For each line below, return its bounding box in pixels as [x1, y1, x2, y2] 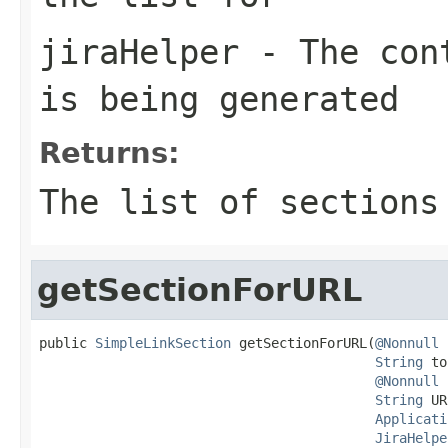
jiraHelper [39, 31, 239, 72]
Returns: [39, 135, 180, 170]
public [39, 334, 95, 351]
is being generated [39, 78, 399, 119]
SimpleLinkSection [95, 334, 231, 351]
